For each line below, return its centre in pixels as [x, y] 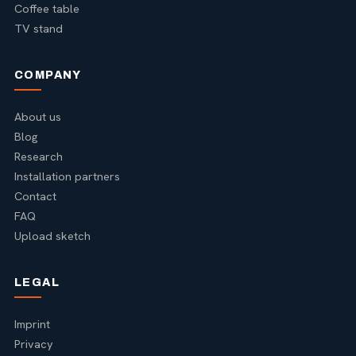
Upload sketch [52, 235]
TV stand [39, 28]
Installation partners [67, 176]
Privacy [34, 343]
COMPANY [48, 75]
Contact [35, 195]
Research [39, 156]
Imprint [32, 323]
